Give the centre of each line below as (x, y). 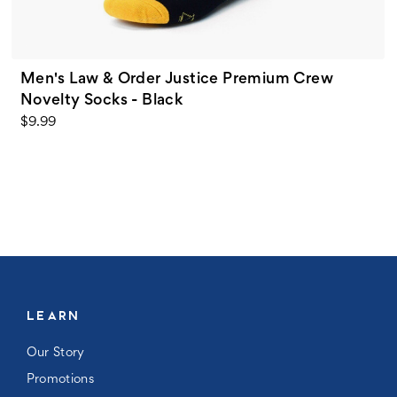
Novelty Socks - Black (101, 101)
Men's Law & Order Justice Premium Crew (177, 79)
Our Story (55, 353)
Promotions (60, 379)
